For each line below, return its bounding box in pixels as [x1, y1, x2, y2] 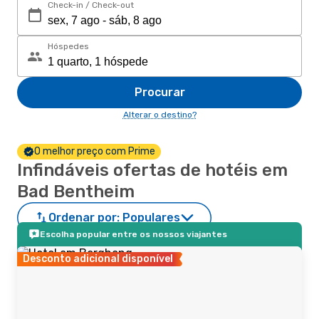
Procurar [134, 85, 185, 99]
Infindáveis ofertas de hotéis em [17, 160, 288, 180]
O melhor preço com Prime [34, 145, 155, 157]
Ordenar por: [48, 211, 120, 224]
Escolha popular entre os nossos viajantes [40, 229, 227, 239]
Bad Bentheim [17, 182, 135, 202]
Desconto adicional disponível [23, 253, 173, 265]
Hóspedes [48, 41, 89, 51]
